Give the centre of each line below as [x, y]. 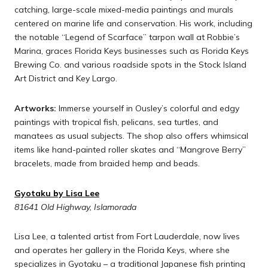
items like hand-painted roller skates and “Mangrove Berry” [130, 150]
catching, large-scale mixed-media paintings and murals [124, 10]
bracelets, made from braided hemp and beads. [107, 164]
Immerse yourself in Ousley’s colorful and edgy [148, 109]
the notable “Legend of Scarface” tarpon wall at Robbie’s [127, 37]
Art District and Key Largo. [66, 79]
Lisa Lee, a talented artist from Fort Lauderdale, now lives [127, 237]
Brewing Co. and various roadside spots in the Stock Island [130, 65]
